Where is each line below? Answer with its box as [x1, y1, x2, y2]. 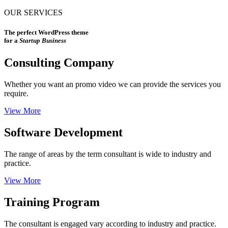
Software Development [4, 126, 123, 139]
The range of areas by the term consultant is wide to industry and [4, 150, 211, 159]
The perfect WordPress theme [4, 28, 89, 37]
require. [4, 89, 28, 98]
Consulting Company [4, 56, 114, 70]
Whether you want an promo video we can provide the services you [4, 80, 221, 89]
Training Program [4, 195, 100, 209]
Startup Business [19, 37, 66, 45]
